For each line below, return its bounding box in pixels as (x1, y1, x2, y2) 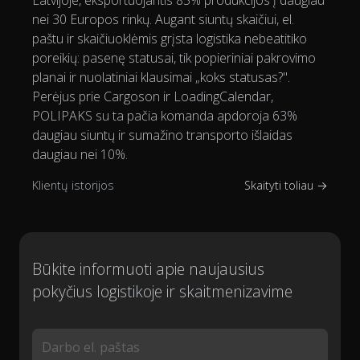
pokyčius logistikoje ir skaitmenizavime (32, 280, 292, 303)
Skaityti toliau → (244, 178, 328, 194)
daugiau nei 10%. (32, 145, 128, 164)
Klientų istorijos (32, 178, 114, 194)
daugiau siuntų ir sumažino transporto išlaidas (32, 126, 292, 145)
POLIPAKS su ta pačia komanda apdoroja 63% (32, 107, 297, 125)
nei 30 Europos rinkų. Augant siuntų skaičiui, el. (32, 10, 294, 29)
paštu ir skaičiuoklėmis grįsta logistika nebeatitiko (32, 30, 307, 48)
